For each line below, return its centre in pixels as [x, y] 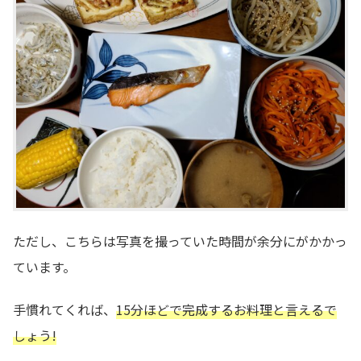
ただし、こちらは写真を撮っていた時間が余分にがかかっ [180, 241]
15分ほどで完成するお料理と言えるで [226, 309]
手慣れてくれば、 [64, 309]
